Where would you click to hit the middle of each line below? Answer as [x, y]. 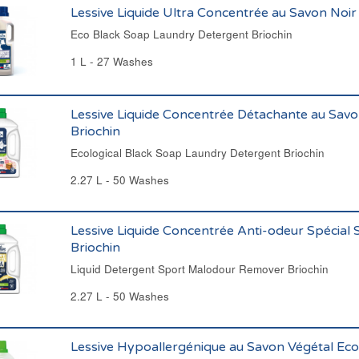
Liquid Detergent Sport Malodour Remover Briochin [199, 269]
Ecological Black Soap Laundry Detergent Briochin [197, 153]
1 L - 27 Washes [111, 61]
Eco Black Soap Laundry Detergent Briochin [181, 34]
